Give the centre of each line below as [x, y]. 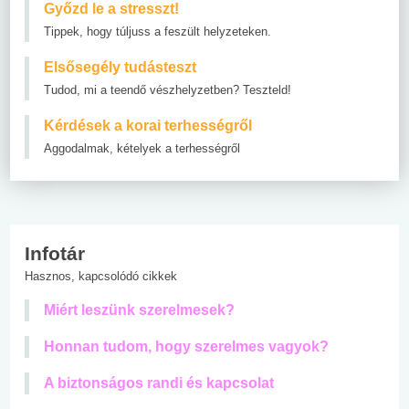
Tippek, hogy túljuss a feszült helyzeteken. [157, 31]
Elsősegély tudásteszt [120, 67]
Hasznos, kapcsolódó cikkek [101, 276]
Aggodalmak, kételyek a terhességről [142, 148]
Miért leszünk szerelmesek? [139, 309]
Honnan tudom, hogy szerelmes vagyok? [186, 346]
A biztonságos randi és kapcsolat [159, 383]
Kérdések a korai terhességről [148, 125]
